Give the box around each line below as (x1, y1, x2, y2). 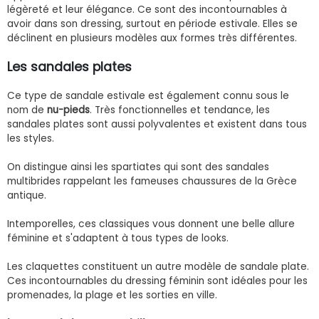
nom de (7, 103, 44, 117)
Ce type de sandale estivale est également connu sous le (7, 88, 289, 103)
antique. (7, 188, 46, 202)
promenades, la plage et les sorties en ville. (7, 288, 217, 302)
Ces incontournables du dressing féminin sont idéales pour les (7, 273, 308, 288)
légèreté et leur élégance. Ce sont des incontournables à (7, 2, 287, 16)
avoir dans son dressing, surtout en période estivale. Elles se (7, 16, 298, 31)
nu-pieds (44, 103, 90, 117)
